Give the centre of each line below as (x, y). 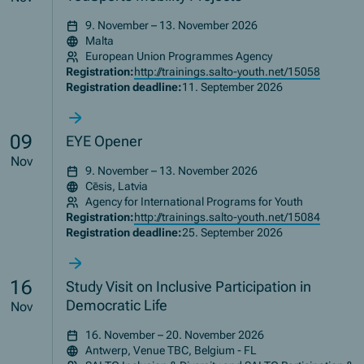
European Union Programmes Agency (179, 56)
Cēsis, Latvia (117, 186)
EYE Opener (104, 141)
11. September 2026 (233, 87)
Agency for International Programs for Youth (195, 202)
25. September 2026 (233, 233)
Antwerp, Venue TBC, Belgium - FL (171, 351)
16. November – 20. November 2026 (175, 335)
